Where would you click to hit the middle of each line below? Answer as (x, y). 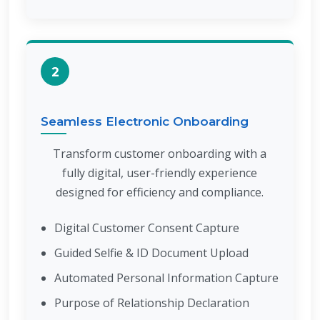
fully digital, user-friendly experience (160, 173)
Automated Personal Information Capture (166, 278)
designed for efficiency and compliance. (160, 192)
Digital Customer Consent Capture (146, 228)
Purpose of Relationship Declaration (151, 303)
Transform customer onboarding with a (160, 154)
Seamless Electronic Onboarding (145, 121)
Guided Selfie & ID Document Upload (151, 253)
